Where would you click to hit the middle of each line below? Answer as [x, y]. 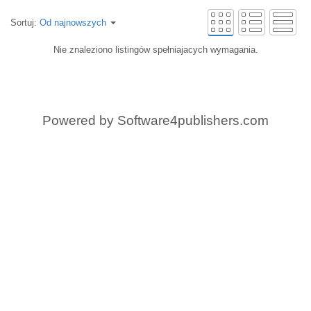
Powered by [80, 120]
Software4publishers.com [193, 120]
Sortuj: [25, 23]
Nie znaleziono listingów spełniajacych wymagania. [155, 50]
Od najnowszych [73, 23]
